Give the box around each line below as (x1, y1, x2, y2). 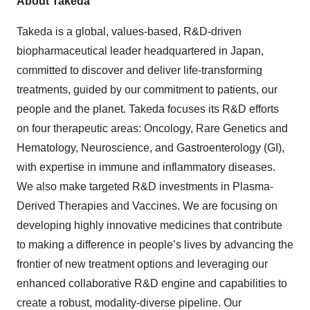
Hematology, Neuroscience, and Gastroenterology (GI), (17, 141, 284, 154)
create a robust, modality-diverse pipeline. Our (17, 296, 241, 309)
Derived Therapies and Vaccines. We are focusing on (17, 199, 277, 212)
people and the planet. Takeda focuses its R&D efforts (17, 102, 279, 115)
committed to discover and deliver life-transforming (17, 64, 262, 76)
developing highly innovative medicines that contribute (17, 219, 282, 231)
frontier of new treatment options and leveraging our (17, 257, 268, 270)
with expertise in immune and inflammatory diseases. (17, 161, 275, 173)
